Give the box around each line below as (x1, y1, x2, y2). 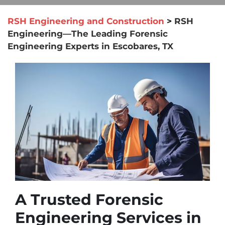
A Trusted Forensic (15, 190, 163, 209)
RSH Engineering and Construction (8, 16, 164, 26)
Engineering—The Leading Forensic (8, 29, 168, 39)
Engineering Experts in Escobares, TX (8, 41, 173, 51)
